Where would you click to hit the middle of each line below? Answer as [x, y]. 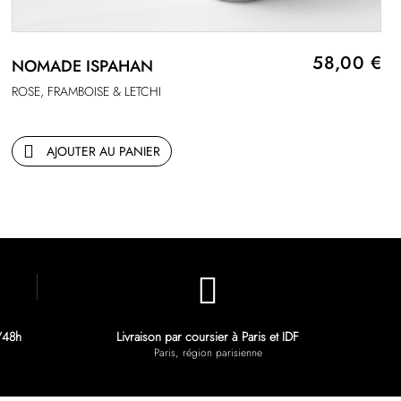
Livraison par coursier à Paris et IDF [208, 337]
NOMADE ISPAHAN [82, 67]
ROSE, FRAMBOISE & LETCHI [86, 92]
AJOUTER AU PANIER [103, 152]
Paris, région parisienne [208, 353]
